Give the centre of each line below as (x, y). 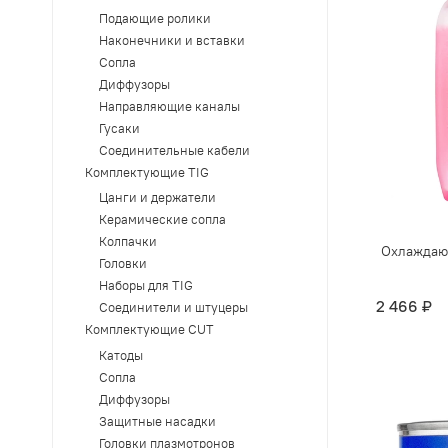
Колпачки (127, 242)
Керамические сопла (162, 220)
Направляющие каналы (169, 106)
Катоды (120, 355)
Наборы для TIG (145, 286)
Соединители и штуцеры (173, 308)
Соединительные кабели (174, 150)
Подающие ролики (154, 18)
